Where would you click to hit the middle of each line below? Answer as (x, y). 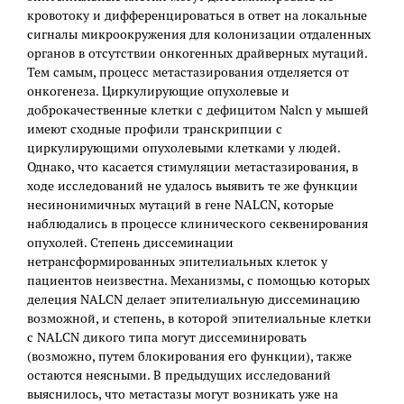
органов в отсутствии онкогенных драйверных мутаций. (197, 54)
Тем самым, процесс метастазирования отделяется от (188, 73)
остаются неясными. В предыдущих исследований (179, 376)
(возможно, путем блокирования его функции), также (189, 357)
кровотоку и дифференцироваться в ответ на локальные (197, 16)
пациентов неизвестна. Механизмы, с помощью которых (198, 281)
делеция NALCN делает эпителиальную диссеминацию (193, 300)
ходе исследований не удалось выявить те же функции (193, 186)
